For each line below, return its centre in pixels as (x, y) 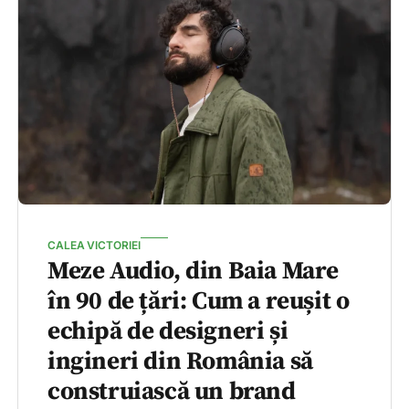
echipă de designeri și (168, 332)
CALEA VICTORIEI (94, 246)
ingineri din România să (180, 362)
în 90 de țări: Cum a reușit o (199, 302)
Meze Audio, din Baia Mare (194, 272)
